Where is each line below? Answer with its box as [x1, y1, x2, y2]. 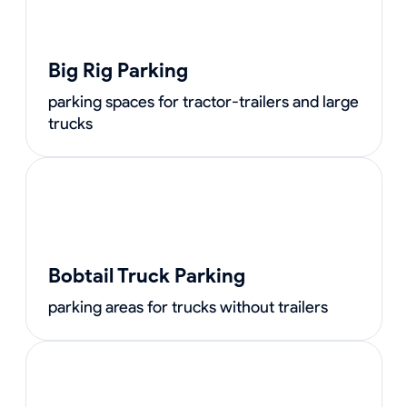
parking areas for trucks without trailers [47, 297, 328, 317]
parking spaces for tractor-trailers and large [47, 92, 359, 112]
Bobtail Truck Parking [47, 263, 245, 288]
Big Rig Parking [47, 58, 188, 83]
